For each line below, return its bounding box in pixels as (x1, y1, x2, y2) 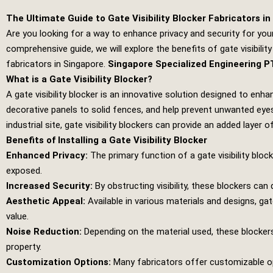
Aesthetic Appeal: (6, 196, 85, 207)
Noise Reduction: (6, 226, 82, 237)
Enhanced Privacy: (6, 150, 88, 161)
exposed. (6, 165, 42, 176)
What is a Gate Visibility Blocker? (6, 74, 152, 85)
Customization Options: (6, 257, 111, 268)
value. (6, 211, 29, 222)
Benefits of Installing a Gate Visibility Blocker (6, 135, 207, 146)
